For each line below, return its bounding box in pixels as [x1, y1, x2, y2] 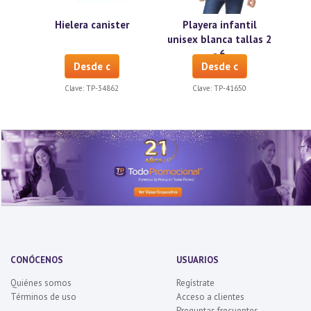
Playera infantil [182, 18, 257, 32]
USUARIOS [176, 254, 219, 267]
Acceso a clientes [176, 291, 244, 303]
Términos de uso [10, 291, 76, 303]
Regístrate [176, 277, 215, 289]
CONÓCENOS [10, 254, 63, 267]
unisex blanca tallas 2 [167, 33, 272, 47]
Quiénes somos [10, 277, 72, 289]
